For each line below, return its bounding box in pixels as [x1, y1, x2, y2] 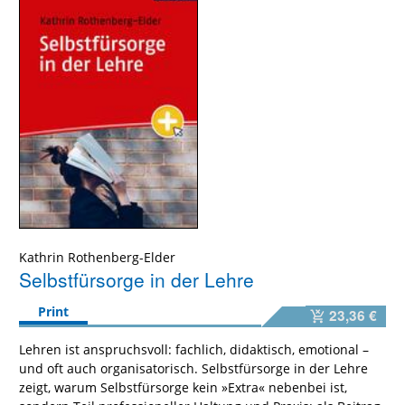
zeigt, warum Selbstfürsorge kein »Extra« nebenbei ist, [19, 378, 347, 396]
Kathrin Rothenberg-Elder [19, 249, 175, 267]
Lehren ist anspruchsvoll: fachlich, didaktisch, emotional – [19, 340, 369, 358]
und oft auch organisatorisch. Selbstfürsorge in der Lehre [19, 359, 368, 377]
